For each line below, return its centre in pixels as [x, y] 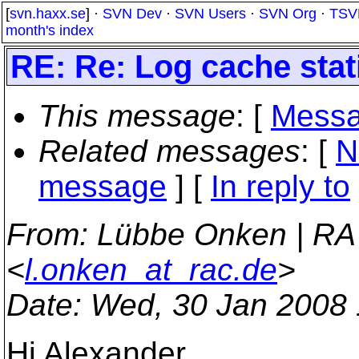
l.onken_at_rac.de [151, 270]
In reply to [280, 186]
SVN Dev [132, 14]
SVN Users [210, 14]
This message [137, 116]
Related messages [169, 151]
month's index [50, 30]
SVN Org [288, 14]
